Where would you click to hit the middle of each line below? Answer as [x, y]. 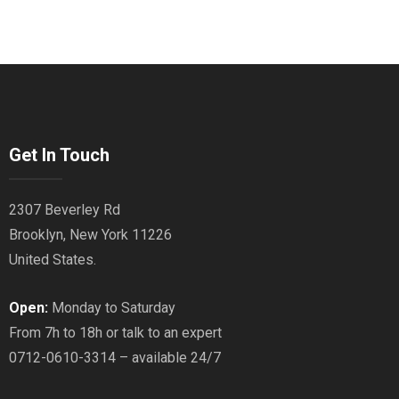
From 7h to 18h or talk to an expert [115, 333]
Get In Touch [59, 155]
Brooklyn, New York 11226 [90, 235]
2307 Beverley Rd [65, 210]
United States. [53, 260]
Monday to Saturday [112, 308]
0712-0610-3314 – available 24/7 [115, 358]
